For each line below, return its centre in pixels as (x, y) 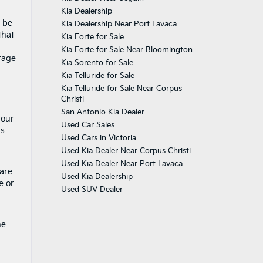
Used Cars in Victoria (98, 138)
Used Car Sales (87, 125)
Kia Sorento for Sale (97, 63)
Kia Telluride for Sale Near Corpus (121, 89)
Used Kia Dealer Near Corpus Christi (126, 151)
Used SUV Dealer (92, 190)
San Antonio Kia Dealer (102, 112)
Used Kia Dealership (97, 177)
